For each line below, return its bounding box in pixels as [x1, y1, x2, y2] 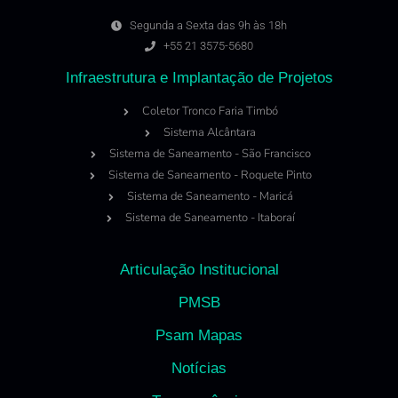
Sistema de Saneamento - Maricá [126, 188, 293, 205]
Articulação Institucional [119, 261, 279, 279]
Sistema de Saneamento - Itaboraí [124, 210, 295, 227]
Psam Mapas [155, 327, 243, 345]
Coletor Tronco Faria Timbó [141, 103, 278, 120]
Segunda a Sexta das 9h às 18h [130, 19, 287, 33]
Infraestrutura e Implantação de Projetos [65, 69, 333, 87]
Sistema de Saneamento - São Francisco [108, 146, 311, 163]
